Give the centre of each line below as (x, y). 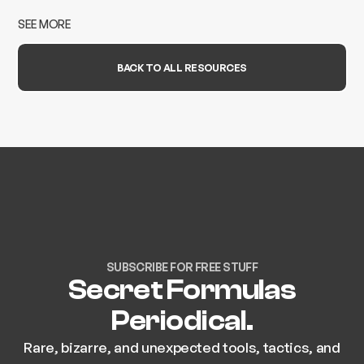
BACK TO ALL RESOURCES (182, 67)
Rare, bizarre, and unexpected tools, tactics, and (182, 347)
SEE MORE (44, 24)
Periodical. (182, 321)
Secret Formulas (182, 290)
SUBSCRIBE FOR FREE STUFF (182, 266)
